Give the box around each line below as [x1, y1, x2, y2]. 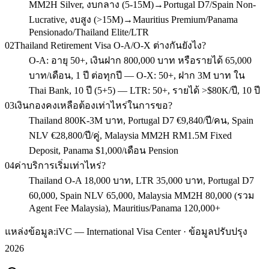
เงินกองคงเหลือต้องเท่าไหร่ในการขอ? [14, 100, 172, 110]
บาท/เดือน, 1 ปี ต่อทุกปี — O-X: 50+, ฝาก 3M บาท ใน [29, 70, 245, 80]
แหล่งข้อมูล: [5, 226, 56, 237]
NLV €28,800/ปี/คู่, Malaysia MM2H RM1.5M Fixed [29, 130, 232, 141]
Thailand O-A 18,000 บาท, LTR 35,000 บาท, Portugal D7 [29, 175, 254, 186]
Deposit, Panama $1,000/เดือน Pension [29, 145, 178, 156]
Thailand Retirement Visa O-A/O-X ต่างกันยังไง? [14, 40, 206, 50]
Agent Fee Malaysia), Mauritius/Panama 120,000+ [29, 202, 220, 213]
